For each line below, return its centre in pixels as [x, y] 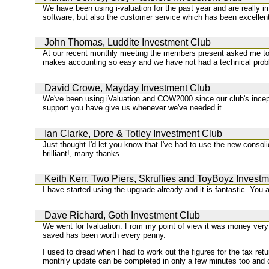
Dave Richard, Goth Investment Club [122, 215]
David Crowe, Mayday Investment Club [127, 88]
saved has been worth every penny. [104, 235]
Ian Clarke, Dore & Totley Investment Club [133, 133]
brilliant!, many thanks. [83, 153]
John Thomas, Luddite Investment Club [128, 43]
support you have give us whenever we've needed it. [134, 107]
